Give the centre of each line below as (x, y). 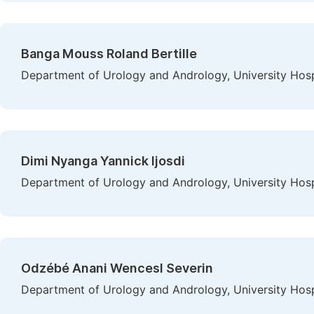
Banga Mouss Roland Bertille (109, 54)
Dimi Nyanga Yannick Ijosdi (103, 161)
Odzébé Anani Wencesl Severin (117, 268)
